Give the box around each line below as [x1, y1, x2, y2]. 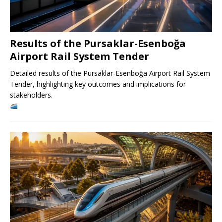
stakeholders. [10, 90, 53, 100]
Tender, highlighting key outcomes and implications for [10, 79, 186, 89]
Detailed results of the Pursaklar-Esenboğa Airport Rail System [10, 68, 210, 78]
